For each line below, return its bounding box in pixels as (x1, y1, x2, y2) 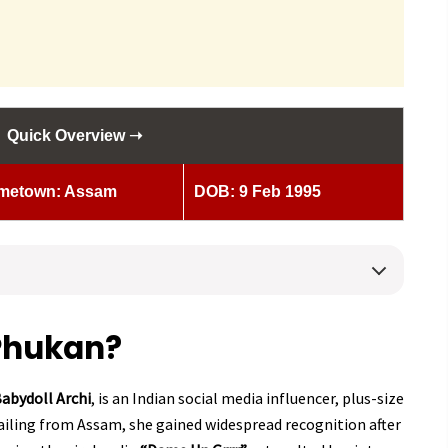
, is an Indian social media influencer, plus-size (91, 388, 404, 408)
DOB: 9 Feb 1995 (193, 183, 321, 201)
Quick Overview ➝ (6, 127, 142, 145)
